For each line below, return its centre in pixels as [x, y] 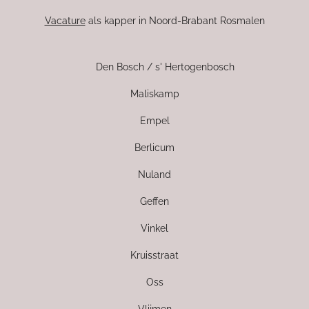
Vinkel [154, 228]
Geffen [154, 201]
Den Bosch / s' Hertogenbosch [165, 67]
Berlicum [154, 148]
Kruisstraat [154, 255]
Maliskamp [154, 94]
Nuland [154, 175]
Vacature [65, 21]
